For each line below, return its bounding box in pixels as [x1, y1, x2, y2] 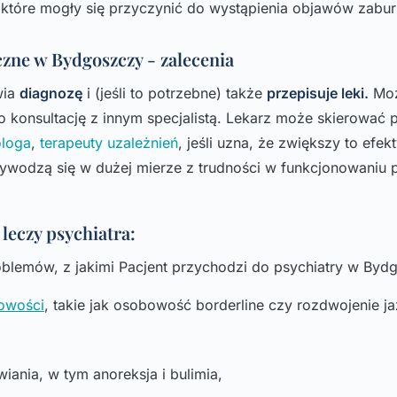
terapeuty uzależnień [40, 133, 178, 152]
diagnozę [19, 83, 82, 102]
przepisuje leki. [267, 83, 369, 102]
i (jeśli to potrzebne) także [82, 83, 267, 102]
